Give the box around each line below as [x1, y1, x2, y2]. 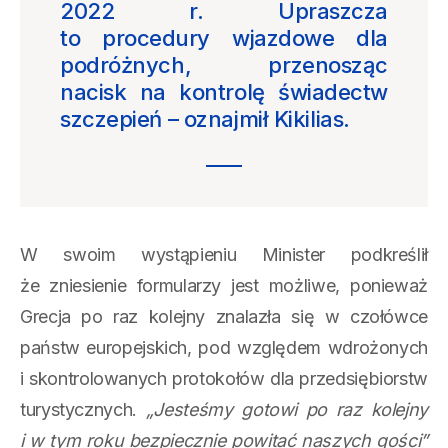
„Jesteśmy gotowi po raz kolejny [145, 399, 428, 420]
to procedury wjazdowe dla [60, 25, 388, 51]
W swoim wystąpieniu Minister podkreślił [20, 244, 428, 265]
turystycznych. [20, 399, 146, 420]
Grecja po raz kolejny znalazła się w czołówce [20, 306, 428, 327]
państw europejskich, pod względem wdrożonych [20, 337, 428, 358]
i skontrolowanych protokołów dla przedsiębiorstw [20, 368, 428, 389]
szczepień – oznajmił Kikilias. [60, 106, 350, 132]
